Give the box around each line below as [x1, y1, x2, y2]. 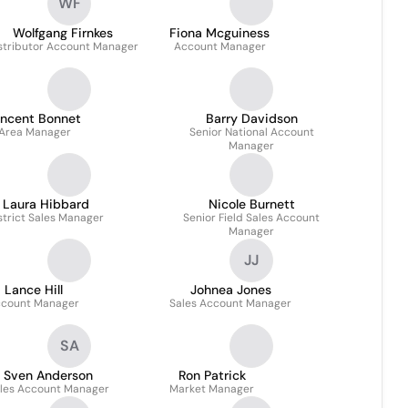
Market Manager [169, 382, 254, 396]
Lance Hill [4, 281, 63, 298]
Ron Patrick [178, 367, 246, 383]
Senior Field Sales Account [183, 210, 320, 225]
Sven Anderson [4, 367, 93, 383]
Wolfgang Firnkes [13, 25, 113, 41]
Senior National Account [189, 125, 314, 139]
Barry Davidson [205, 110, 298, 127]
